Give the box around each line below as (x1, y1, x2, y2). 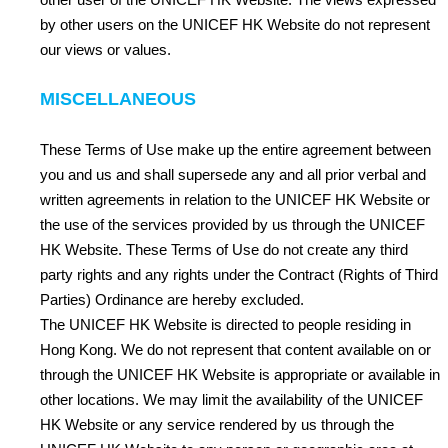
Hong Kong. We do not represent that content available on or (40, 341, 431, 358)
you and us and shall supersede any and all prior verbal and (40, 166, 426, 183)
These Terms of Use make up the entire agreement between (40, 141, 431, 158)
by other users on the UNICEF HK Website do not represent (40, 16, 430, 33)
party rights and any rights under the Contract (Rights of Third (40, 266, 438, 283)
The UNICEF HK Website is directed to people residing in (40, 316, 411, 333)
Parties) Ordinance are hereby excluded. (40, 291, 304, 308)
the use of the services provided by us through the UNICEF (40, 216, 425, 233)
